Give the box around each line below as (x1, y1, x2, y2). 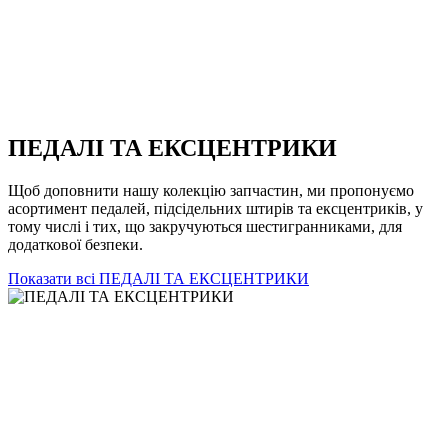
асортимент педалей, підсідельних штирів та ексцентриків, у (8, 199, 423, 217)
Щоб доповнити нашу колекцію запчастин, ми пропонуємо (8, 181, 414, 199)
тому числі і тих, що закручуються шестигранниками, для (8, 217, 402, 235)
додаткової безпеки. (8, 235, 143, 253)
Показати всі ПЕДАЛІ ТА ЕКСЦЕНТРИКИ (8, 269, 309, 287)
